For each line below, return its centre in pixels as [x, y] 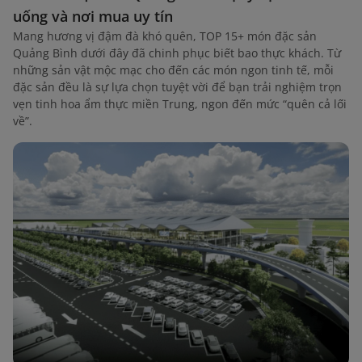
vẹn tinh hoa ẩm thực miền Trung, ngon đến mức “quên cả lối [180, 103]
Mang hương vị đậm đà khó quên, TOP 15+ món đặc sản [165, 36]
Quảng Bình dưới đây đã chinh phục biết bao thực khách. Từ [177, 53]
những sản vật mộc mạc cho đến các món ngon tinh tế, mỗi [173, 69]
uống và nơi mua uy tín [93, 16]
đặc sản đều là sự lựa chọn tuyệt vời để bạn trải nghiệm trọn [177, 86]
